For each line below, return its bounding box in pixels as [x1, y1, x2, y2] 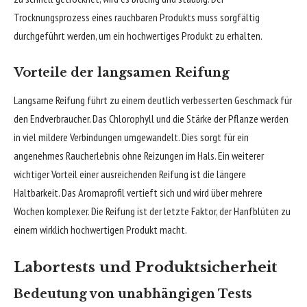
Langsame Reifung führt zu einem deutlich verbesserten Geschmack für [14, 93, 292, 107]
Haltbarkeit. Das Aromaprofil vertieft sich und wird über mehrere [14, 185, 262, 199]
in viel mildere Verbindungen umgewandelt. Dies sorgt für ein [14, 130, 249, 144]
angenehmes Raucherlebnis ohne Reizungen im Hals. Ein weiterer [14, 148, 264, 162]
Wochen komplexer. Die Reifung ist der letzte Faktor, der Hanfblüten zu [14, 204, 291, 218]
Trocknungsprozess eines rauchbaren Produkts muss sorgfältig [14, 10, 260, 24]
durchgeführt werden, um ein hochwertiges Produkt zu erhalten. [14, 28, 262, 42]
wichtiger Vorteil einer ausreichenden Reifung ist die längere [14, 167, 246, 181]
